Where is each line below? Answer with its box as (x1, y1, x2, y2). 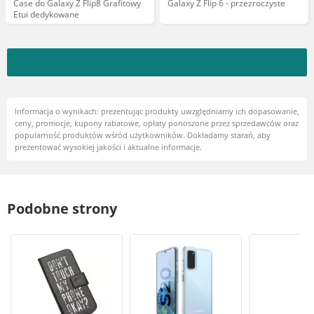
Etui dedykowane (13, 8, 79, 20)
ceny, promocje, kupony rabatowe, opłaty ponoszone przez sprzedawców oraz (15, 118, 299, 128)
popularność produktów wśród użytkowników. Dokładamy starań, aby (15, 130, 271, 140)
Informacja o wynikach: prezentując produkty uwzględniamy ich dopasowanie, (15, 106, 299, 116)
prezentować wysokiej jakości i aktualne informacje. (15, 142, 202, 152)
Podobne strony (7, 199, 117, 218)
